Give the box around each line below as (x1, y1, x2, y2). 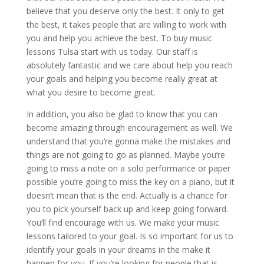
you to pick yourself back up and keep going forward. (26, 203, 228, 215)
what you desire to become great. (26, 87, 156, 98)
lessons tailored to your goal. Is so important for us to (26, 230, 233, 242)
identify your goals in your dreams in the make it (26, 244, 210, 256)
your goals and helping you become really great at (26, 73, 217, 85)
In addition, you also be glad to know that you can (26, 108, 217, 120)
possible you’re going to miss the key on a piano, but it (26, 176, 235, 188)
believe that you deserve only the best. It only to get (26, 5, 225, 17)
